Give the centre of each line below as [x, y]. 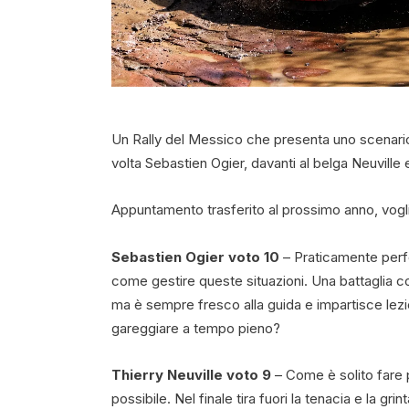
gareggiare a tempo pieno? [196, 328]
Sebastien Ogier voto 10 [195, 257]
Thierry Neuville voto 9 [191, 375]
